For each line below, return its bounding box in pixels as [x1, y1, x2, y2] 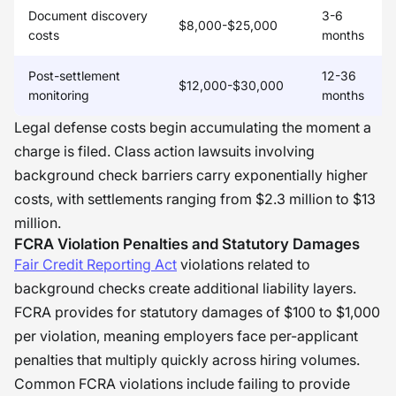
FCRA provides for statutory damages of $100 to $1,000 [14, 303, 380, 321]
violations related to [177, 255, 310, 273]
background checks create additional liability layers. [14, 279, 356, 297]
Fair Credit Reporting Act [14, 255, 177, 273]
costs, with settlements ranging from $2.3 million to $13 [14, 190, 376, 208]
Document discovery [28, 8, 148, 23]
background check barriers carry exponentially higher [14, 166, 368, 184]
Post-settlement [28, 68, 120, 83]
